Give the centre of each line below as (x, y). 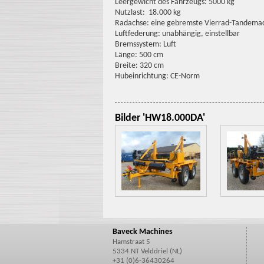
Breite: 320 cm (139, 66)
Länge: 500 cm (139, 55)
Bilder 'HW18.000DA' (160, 118)
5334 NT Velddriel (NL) (147, 251)
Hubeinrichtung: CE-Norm (157, 76)
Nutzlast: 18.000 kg (148, 13)
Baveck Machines (142, 232)
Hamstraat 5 (131, 242)
